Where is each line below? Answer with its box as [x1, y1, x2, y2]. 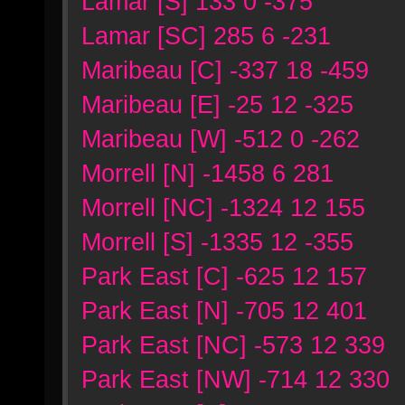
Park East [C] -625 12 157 [81, 262, 367, 290]
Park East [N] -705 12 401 [81, 297, 367, 325]
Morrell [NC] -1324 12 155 [81, 193, 365, 221]
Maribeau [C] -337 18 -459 [81, 56, 369, 84]
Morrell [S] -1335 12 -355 [81, 228, 353, 256]
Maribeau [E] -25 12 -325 [81, 90, 353, 118]
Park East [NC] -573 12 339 [81, 331, 385, 359]
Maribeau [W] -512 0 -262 [81, 125, 360, 153]
